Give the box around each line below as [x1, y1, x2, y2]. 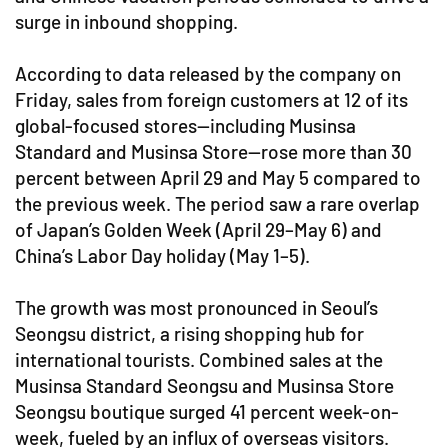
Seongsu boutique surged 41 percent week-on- [15, 399, 399, 423]
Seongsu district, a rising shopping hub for [15, 321, 364, 345]
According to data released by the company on [15, 61, 401, 85]
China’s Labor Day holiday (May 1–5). [15, 243, 310, 267]
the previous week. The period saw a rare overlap [15, 191, 420, 215]
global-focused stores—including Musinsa [15, 113, 356, 137]
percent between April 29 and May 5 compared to [15, 165, 421, 189]
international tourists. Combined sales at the [15, 347, 383, 371]
